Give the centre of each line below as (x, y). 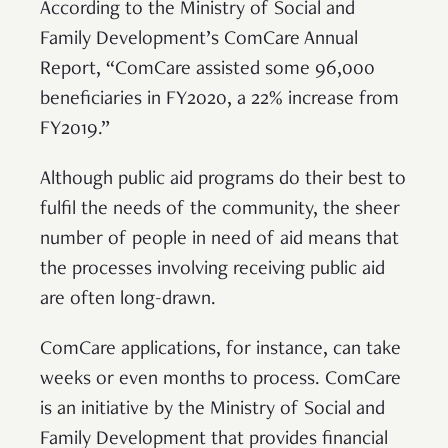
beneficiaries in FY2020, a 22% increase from (219, 99)
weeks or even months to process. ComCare (220, 379)
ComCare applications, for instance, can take (220, 349)
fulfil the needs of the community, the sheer (220, 209)
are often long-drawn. (130, 299)
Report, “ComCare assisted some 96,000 (207, 69)
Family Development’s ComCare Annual (199, 39)
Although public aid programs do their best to (223, 179)
